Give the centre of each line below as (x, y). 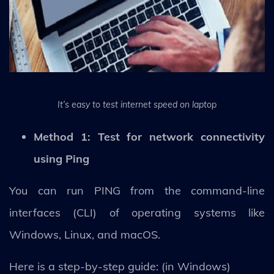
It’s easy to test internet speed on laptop (137, 104)
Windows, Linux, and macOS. (85, 234)
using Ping (61, 158)
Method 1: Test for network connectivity (149, 136)
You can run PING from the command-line (137, 190)
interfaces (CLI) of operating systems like (137, 212)
